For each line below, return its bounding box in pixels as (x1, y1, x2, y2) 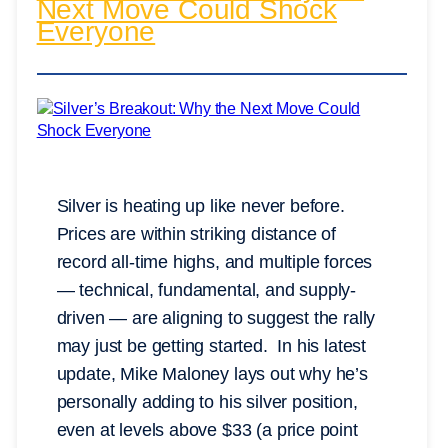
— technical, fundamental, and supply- (56, 279, 357, 300)
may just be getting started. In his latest (56, 335, 367, 356)
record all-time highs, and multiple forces (56, 251, 373, 272)
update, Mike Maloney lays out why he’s (56, 363, 368, 384)
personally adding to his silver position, (56, 391, 358, 412)
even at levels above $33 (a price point (56, 419, 358, 440)
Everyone (36, 15, 156, 47)
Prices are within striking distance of (56, 223, 336, 244)
